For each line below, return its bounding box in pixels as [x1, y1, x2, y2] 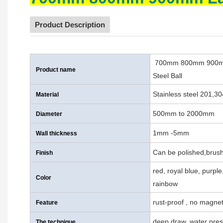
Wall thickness [36, 130, 77, 137]
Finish [36, 149, 53, 157]
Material [36, 91, 59, 99]
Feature [36, 199, 58, 207]
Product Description [35, 20, 105, 29]
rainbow [152, 180, 178, 188]
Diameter [36, 111, 62, 118]
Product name [36, 66, 76, 74]
